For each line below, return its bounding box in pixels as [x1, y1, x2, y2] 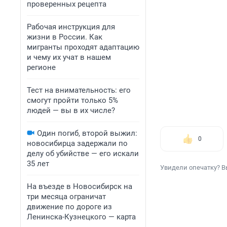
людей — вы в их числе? [27, 106, 115, 115]
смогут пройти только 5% [27, 96, 118, 105]
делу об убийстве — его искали [27, 149, 139, 158]
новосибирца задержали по [27, 139, 128, 148]
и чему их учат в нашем [27, 53, 111, 62]
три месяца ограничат [27, 192, 106, 201]
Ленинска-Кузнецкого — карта [27, 212, 136, 221]
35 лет [27, 159, 49, 168]
